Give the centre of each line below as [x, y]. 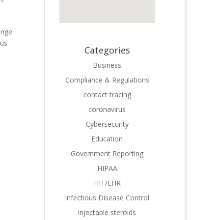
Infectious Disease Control [107, 197]
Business [107, 65]
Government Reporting [107, 153]
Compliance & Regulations [107, 80]
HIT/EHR [107, 183]
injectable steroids [107, 212]
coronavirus [107, 109]
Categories [107, 50]
